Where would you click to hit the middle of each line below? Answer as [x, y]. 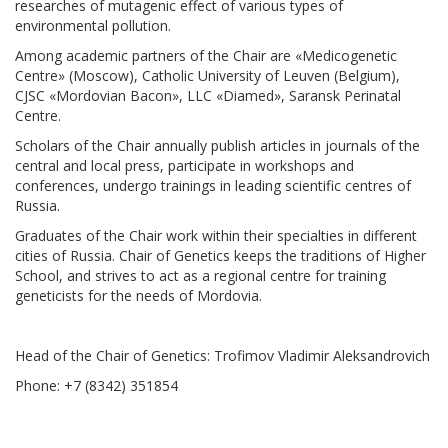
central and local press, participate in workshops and [184, 165]
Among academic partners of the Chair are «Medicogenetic [206, 55]
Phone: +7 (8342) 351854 [96, 385]
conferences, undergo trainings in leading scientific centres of [213, 185]
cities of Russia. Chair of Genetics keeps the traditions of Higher [220, 255]
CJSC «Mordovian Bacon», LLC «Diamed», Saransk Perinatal [208, 95]
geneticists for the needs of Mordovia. [138, 295]
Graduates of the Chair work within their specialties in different [216, 235]
